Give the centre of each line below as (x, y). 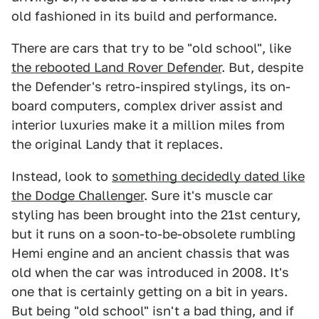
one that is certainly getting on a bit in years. (150, 292)
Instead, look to (62, 177)
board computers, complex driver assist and (147, 106)
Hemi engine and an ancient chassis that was (151, 253)
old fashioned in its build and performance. (144, 16)
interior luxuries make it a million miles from (148, 125)
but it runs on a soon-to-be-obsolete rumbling (153, 234)
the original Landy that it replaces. (117, 145)
